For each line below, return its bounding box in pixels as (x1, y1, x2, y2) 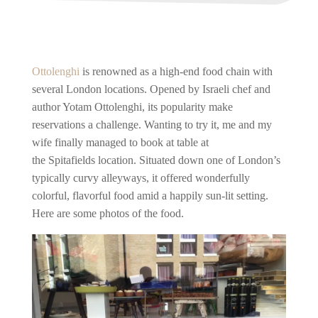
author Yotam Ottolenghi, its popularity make (31, 101, 233, 113)
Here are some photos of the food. (31, 207, 187, 219)
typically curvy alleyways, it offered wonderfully (31, 172, 250, 184)
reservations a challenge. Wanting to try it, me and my (31, 119, 272, 131)
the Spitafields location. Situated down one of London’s (31, 154, 280, 166)
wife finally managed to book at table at (31, 136, 209, 148)
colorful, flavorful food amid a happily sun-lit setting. (31, 190, 268, 202)
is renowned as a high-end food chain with (79, 65, 273, 77)
